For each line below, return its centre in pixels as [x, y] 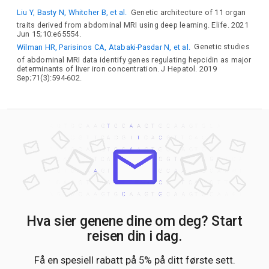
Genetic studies [221, 47]
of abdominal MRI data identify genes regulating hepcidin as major [134, 59]
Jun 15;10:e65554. [49, 34]
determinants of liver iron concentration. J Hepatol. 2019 [117, 68]
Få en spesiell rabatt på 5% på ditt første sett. [134, 260]
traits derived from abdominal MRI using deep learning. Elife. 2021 [133, 25]
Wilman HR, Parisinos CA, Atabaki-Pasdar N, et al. [104, 47]
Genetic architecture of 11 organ [187, 12]
